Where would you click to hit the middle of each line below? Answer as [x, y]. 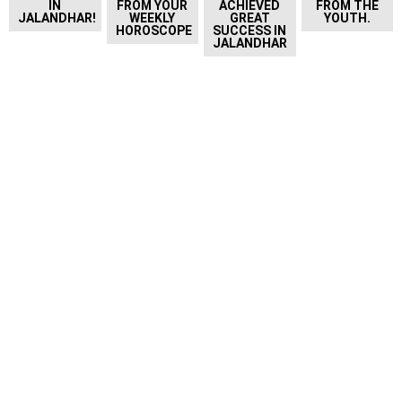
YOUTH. [347, 18]
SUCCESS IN [250, 31]
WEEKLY [153, 18]
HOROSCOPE [153, 31]
